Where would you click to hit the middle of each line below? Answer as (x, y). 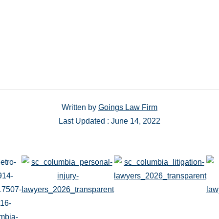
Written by (80, 107)
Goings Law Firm (128, 107)
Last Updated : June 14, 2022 (109, 121)
